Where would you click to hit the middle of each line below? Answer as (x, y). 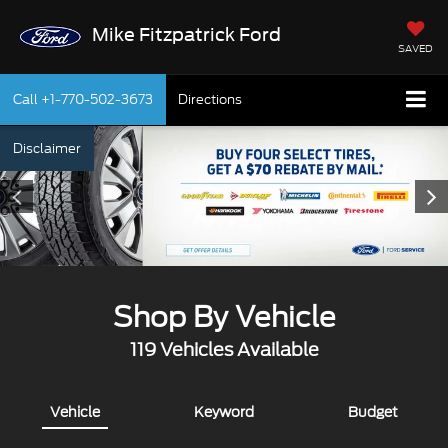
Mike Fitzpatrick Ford (186, 34)
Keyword (224, 411)
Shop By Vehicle (224, 316)
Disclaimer (47, 149)
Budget (373, 411)
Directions (210, 100)
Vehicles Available (237, 349)
